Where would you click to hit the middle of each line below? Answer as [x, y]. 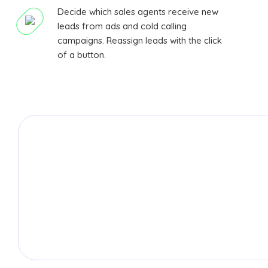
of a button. [82, 55]
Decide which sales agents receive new [138, 12]
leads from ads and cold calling [122, 26]
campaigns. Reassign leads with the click [140, 41]
